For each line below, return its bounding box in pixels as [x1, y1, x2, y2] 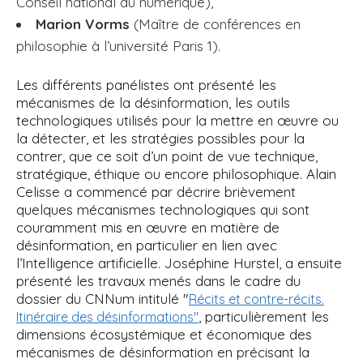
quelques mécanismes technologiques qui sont [16, 201, 310, 219]
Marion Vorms [36, 15, 134, 33]
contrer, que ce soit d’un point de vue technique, [16, 147, 318, 165]
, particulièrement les [199, 308, 329, 326]
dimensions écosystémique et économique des [16, 326, 312, 344]
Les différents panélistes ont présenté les [16, 76, 276, 94]
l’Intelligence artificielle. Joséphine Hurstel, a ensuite [16, 254, 342, 272]
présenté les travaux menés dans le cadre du [16, 272, 301, 290]
